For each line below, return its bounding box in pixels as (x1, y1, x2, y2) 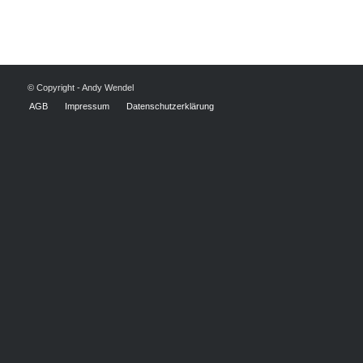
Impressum (64, 101, 109, 111)
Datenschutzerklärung (126, 101, 214, 111)
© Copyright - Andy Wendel (27, 83, 134, 92)
